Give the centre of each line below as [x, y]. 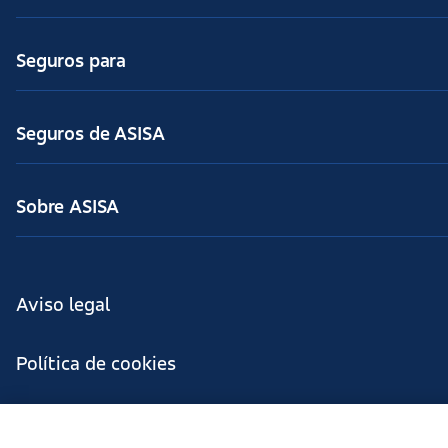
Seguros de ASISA [90, 135]
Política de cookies [96, 365]
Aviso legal [63, 306]
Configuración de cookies [124, 424]
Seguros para [71, 62]
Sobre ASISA [68, 208]
